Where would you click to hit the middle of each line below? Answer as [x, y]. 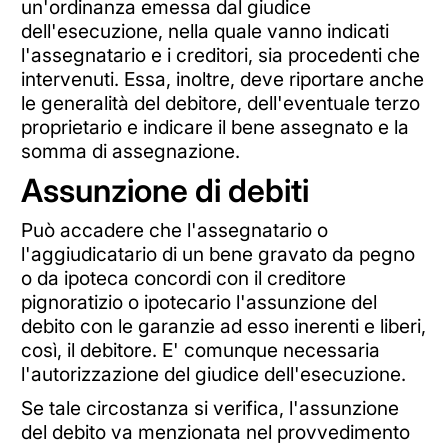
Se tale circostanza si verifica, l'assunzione [209, 408]
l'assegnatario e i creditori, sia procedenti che [220, 54]
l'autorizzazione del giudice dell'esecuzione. [213, 374]
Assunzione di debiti [164, 191]
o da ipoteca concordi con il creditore [183, 278]
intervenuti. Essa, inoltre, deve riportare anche [222, 78]
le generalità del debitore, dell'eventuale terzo [220, 102]
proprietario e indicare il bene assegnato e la [214, 126]
